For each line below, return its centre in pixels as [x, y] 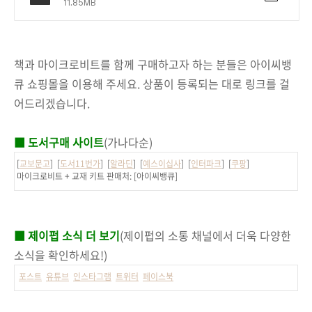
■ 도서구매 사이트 [59, 142]
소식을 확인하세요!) [61, 255]
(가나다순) [128, 142]
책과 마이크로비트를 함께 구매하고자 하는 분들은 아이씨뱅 [153, 64]
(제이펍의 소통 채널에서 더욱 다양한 [205, 235]
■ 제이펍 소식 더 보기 [67, 235]
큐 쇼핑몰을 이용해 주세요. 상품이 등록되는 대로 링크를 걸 [152, 83]
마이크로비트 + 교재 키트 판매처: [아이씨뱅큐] [96, 176]
